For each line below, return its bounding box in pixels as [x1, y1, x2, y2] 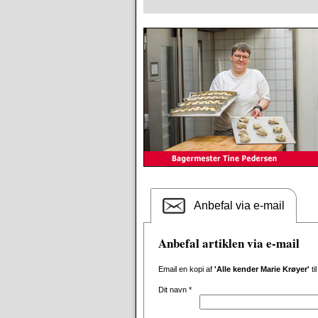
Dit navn [158, 285, 189, 294]
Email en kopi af [158, 265, 214, 273]
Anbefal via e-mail [194, 199, 285, 212]
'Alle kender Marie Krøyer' [214, 265, 309, 273]
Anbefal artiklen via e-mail [158, 234, 300, 252]
